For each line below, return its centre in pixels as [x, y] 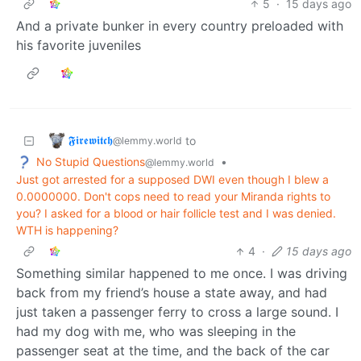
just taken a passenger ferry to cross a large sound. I [177, 312]
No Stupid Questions [91, 161]
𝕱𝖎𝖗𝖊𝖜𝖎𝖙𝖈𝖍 [91, 139]
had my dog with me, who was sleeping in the [156, 332]
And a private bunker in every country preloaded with [180, 25]
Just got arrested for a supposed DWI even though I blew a [172, 180]
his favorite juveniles [79, 45]
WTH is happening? [67, 230]
